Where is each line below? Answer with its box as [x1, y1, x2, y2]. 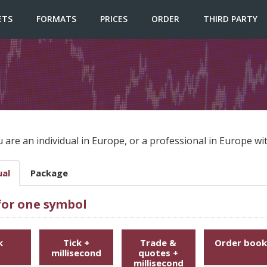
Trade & [140, 237, 177, 249]
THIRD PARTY [203, 13, 257, 24]
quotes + [138, 247, 179, 259]
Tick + [63, 237, 89, 249]
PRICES [100, 13, 128, 24]
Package [30, 167, 68, 179]
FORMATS [36, 13, 76, 24]
